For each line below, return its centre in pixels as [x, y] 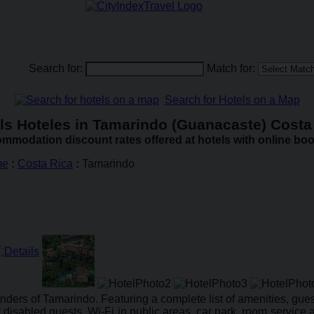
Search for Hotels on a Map [232, 100]
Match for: [231, 68]
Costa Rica [45, 164]
